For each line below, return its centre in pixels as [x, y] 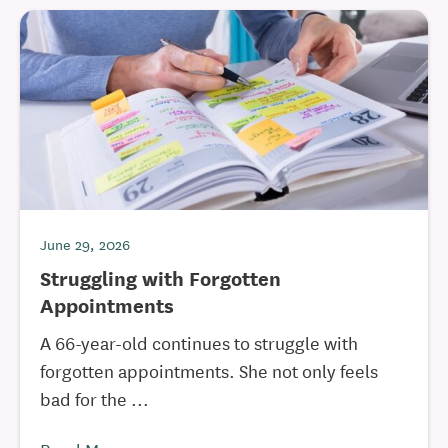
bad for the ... [94, 398]
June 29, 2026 [85, 244]
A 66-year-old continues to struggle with [199, 342]
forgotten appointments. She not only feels [209, 370]
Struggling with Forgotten [160, 277]
